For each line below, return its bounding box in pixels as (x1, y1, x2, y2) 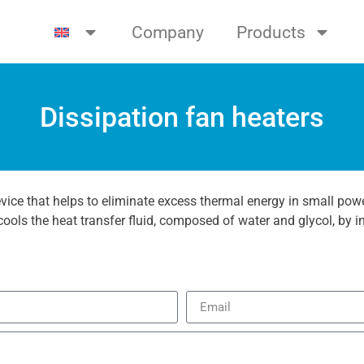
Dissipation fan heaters (40, 101, 324, 133)
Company (131, 22, 204, 42)
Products (236, 22, 305, 42)
